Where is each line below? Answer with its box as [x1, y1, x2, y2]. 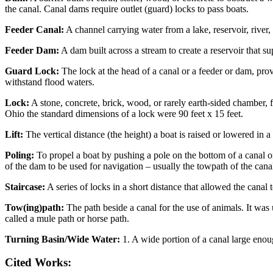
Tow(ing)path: [5, 202, 64, 213]
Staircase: [5, 181, 45, 192]
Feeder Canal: [5, 24, 64, 35]
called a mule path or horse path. [5, 213, 129, 224]
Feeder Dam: [5, 44, 59, 55]
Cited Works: [5, 256, 71, 269]
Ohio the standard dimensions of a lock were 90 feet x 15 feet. [5, 108, 243, 119]
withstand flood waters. [5, 76, 94, 87]
